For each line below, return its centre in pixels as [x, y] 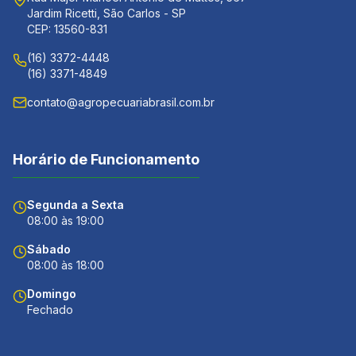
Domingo [52, 294]
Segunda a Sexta [75, 205]
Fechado [50, 310]
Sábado [49, 249]
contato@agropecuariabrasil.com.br [121, 102]
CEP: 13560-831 [67, 29]
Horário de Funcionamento [106, 159]
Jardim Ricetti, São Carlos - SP [106, 13]
